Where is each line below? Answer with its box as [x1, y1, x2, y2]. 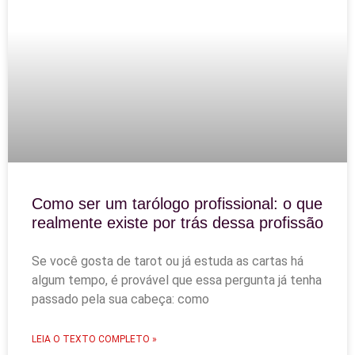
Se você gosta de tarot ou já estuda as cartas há [32, 254, 303, 269]
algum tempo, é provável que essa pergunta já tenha [32, 273, 322, 288]
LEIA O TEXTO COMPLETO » [32, 334, 157, 345]
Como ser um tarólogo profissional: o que [32, 195, 323, 213]
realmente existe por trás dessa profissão [32, 214, 323, 232]
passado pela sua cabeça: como [32, 292, 209, 307]
